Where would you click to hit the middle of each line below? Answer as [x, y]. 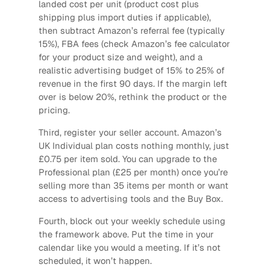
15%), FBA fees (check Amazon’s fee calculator [134, 44]
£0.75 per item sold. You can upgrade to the [127, 159]
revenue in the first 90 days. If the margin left [133, 84]
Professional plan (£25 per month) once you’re [133, 172]
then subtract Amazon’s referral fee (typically [131, 31]
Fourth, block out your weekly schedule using [132, 221]
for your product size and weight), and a [120, 57]
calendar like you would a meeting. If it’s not [129, 247]
